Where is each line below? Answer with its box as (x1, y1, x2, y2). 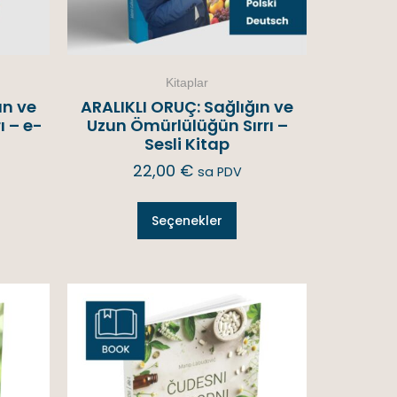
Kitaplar (166, 74, 208, 90)
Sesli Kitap (144, 132, 230, 155)
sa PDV (197, 162, 242, 181)
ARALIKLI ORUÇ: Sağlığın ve (81, 95, 293, 118)
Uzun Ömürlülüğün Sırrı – (86, 113, 288, 136)
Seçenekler (152, 211, 222, 230)
